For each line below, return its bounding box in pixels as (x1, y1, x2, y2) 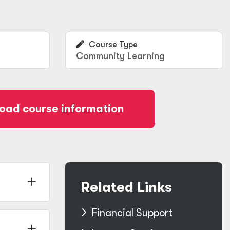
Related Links (81, 180, 172, 196)
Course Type (87, 40, 138, 49)
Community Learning (76, 51, 165, 61)
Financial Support (91, 207, 172, 219)
